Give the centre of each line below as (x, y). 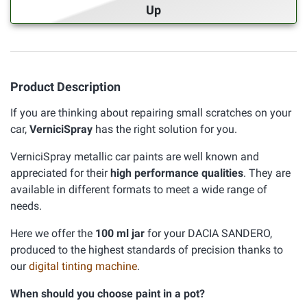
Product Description (65, 87)
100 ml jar (120, 233)
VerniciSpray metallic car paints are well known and (135, 157)
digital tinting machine (83, 266)
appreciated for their (60, 173)
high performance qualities (177, 173)
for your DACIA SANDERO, (208, 233)
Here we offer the (53, 233)
